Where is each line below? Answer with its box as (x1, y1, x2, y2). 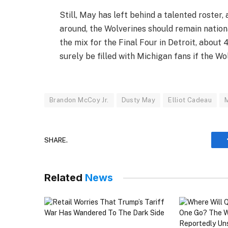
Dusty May (121, 96, 156, 104)
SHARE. (44, 136, 68, 144)
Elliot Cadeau (168, 96, 212, 104)
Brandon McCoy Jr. (49, 96, 109, 104)
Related (44, 172, 85, 184)
